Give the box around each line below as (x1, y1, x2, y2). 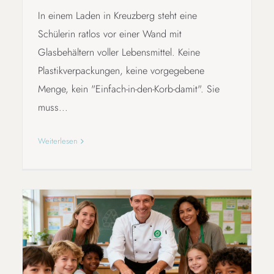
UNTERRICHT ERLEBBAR (78, 252, 196, 268)
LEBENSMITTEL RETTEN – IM (68, 235, 206, 251)
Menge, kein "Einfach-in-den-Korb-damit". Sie (37, 82, 220, 97)
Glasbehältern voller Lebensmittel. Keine (37, 45, 200, 60)
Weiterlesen (37, 135, 78, 147)
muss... (37, 100, 68, 115)
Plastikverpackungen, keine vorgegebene (37, 64, 204, 78)
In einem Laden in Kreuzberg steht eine (37, 9, 197, 23)
